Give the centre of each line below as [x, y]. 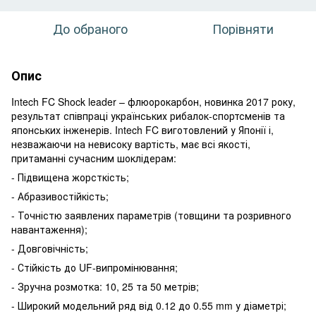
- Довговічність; [50, 248]
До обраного [90, 28]
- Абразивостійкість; [60, 196]
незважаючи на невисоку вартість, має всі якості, [131, 144]
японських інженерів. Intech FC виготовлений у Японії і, [142, 129]
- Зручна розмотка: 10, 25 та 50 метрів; [105, 286]
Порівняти [243, 28]
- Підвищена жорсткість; [70, 177]
